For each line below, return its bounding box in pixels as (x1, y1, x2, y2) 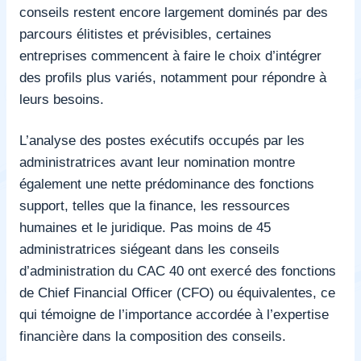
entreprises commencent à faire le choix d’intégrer (19, 47, 322, 64)
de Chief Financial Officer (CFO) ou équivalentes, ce (19, 284, 335, 301)
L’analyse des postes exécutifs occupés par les (19, 131, 305, 148)
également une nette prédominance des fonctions (19, 175, 314, 192)
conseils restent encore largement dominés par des (19, 3, 328, 20)
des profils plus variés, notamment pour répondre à (19, 68, 326, 85)
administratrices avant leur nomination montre (19, 153, 295, 170)
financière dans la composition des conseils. (19, 327, 286, 344)
